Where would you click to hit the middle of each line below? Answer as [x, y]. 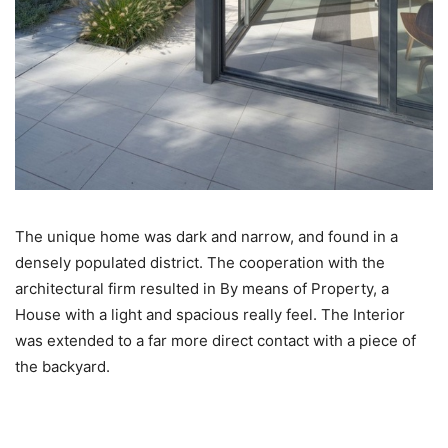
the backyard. [62, 367]
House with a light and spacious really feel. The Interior [210, 315]
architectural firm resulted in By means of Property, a [202, 289]
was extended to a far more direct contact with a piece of [215, 341]
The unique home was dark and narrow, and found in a [206, 237]
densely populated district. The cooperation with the [200, 263]
